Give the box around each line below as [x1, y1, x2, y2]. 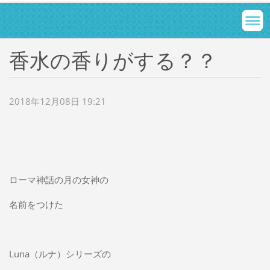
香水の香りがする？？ [8, 46, 217, 74]
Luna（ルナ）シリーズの [8, 248, 111, 260]
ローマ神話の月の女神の [8, 174, 108, 186]
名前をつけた [8, 198, 71, 211]
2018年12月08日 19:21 [8, 95, 106, 107]
